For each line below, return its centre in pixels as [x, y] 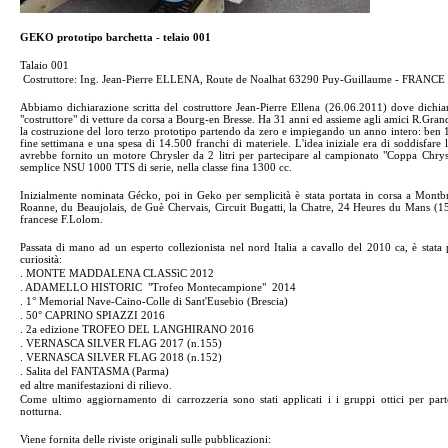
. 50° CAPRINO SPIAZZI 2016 [92, 315]
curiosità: [40, 259]
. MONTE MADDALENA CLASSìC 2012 [119, 273]
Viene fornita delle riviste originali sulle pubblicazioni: [145, 439]
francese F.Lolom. [61, 219]
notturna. [40, 411]
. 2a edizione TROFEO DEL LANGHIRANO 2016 [136, 329]
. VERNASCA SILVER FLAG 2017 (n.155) [120, 343]
